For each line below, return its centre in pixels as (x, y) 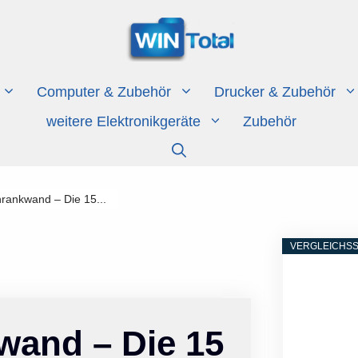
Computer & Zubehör (103, 91)
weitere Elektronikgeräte (123, 121)
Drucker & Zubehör (274, 91)
